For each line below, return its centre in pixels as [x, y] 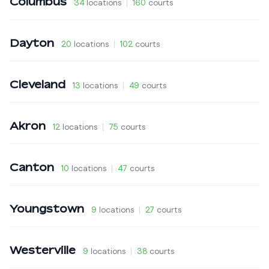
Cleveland [38, 84]
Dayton [32, 43]
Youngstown [47, 208]
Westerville [43, 250]
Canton [32, 167]
